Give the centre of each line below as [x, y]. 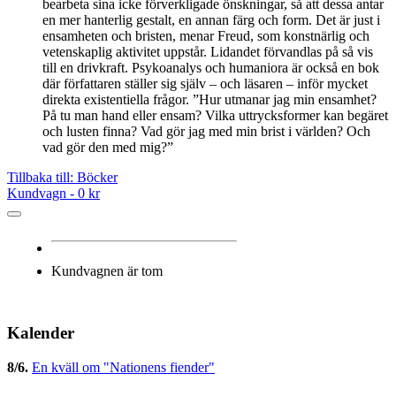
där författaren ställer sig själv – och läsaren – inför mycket [205, 84]
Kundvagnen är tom [107, 271]
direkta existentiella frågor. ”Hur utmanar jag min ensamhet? [209, 100]
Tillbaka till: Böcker [62, 178]
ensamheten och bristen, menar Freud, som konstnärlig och [206, 36]
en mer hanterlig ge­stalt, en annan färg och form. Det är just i [211, 20]
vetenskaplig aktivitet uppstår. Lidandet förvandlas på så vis [208, 52]
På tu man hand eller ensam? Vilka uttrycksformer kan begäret [215, 116]
